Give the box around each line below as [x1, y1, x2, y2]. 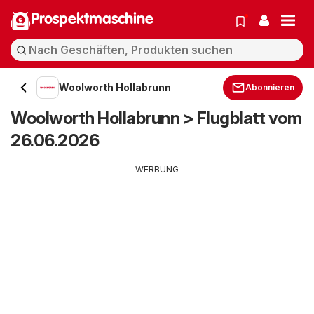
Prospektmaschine [31, 12, 153, 27]
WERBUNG [135, 164, 179, 175]
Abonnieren [245, 82, 294, 93]
